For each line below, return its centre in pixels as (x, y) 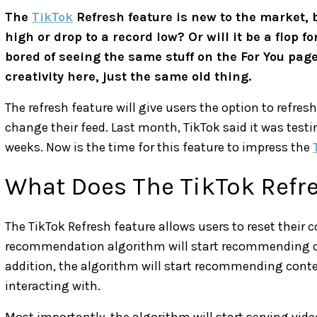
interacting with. (53, 286)
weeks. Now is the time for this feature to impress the (159, 147)
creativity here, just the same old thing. (128, 76)
